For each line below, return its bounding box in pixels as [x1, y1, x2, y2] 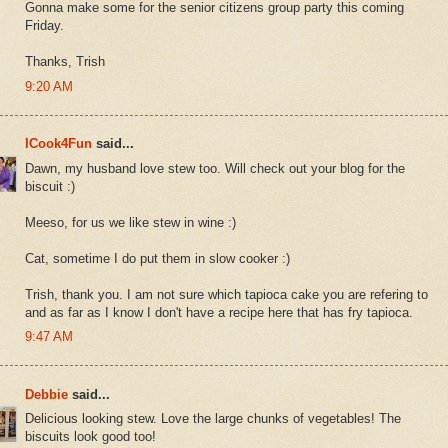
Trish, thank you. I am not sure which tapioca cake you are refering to [25, 286, 428, 302]
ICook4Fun [25, 136, 92, 152]
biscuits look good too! [25, 429, 156, 445]
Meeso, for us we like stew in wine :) [25, 214, 236, 230]
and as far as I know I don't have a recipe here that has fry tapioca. [25, 304, 413, 320]
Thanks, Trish [25, 54, 105, 70]
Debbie [25, 386, 68, 402]
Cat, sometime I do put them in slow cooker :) [25, 250, 290, 266]
